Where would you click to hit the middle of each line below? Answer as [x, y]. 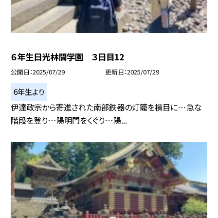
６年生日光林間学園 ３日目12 [68, 57]
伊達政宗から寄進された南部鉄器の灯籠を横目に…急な [107, 107]
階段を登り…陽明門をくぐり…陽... [69, 120]
